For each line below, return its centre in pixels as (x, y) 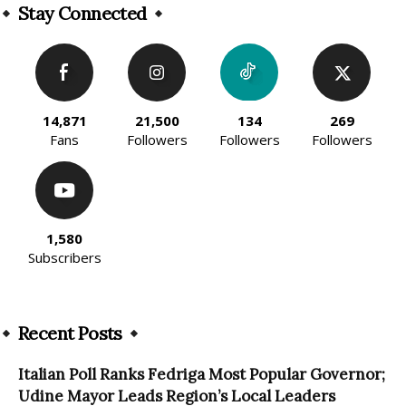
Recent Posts (70, 333)
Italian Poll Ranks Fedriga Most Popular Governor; (202, 374)
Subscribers (64, 257)
